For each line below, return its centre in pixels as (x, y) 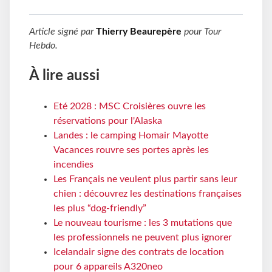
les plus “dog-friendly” (100, 208)
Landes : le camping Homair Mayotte (131, 135)
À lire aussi (64, 76)
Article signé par (63, 32)
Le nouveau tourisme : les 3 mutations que (143, 223)
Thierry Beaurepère (139, 32)
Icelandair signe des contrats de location (139, 252)
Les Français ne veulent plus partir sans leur (145, 179)
